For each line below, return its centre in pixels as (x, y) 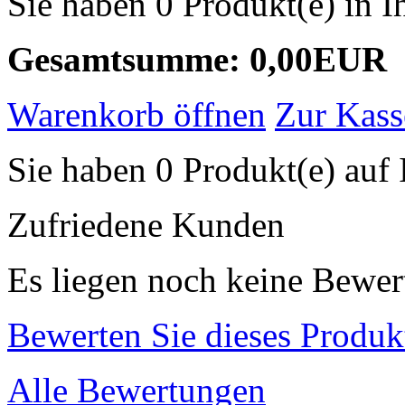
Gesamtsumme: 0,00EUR (197, 59)
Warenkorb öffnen (137, 114)
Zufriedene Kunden (146, 224)
